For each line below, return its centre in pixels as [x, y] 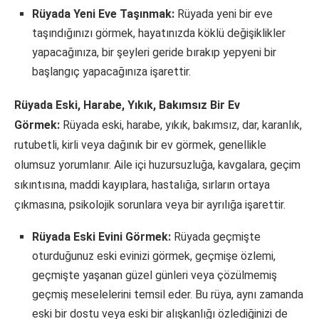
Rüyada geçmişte [216, 237]
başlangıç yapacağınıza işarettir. [111, 72]
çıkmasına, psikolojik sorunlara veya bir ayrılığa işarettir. [150, 205]
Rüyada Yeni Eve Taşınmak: [103, 14]
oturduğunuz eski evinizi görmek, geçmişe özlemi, [154, 256]
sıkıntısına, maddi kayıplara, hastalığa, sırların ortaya [142, 185]
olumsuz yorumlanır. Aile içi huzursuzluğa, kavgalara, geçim [157, 165]
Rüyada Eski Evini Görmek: [101, 237]
